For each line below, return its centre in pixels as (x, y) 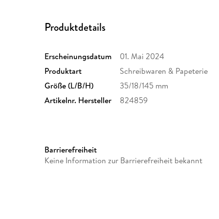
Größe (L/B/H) (69, 86)
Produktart (63, 71)
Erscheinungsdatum (78, 56)
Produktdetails (75, 27)
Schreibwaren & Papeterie (164, 71)
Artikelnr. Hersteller (78, 100)
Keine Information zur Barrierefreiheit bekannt (124, 161)
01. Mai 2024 (142, 56)
